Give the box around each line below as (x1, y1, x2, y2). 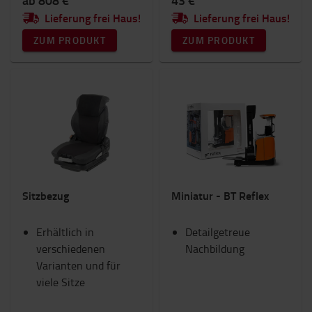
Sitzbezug (22, 187, 69, 204)
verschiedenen (36, 241, 105, 257)
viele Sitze (36, 274, 85, 290)
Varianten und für (36, 258, 120, 274)
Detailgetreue (185, 224, 250, 240)
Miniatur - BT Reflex (171, 187, 269, 204)
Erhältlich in (36, 224, 94, 240)
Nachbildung (185, 241, 244, 257)
